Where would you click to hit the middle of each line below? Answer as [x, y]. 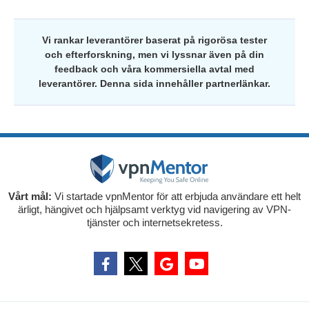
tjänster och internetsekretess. [154, 222]
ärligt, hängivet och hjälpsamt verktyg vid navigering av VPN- [154, 209]
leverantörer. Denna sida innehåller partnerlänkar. [154, 83]
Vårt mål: [30, 196]
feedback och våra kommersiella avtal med [154, 69]
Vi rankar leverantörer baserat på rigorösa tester [154, 40]
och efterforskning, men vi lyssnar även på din [154, 54]
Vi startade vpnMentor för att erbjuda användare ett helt [176, 196]
